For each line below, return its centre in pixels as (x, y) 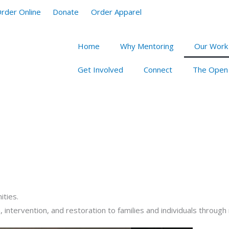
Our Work (211, 46)
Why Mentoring (147, 46)
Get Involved (100, 70)
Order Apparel (117, 12)
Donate (66, 12)
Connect (158, 70)
